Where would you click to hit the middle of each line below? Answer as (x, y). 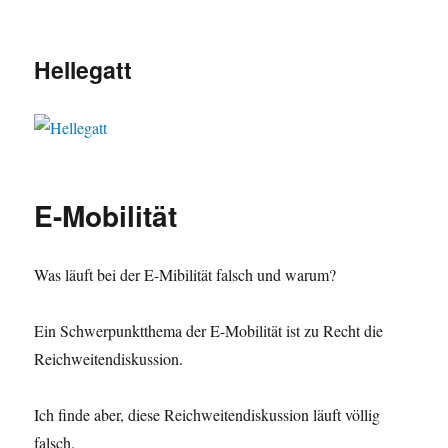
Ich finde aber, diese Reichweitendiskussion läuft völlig (207, 415)
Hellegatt (83, 69)
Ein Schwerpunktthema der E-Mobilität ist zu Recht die (209, 331)
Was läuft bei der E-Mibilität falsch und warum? (185, 275)
